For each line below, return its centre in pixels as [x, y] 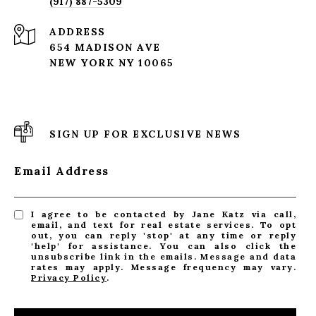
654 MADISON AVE [105, 48]
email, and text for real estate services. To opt [164, 225]
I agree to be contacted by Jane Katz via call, [164, 214]
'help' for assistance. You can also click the [164, 246]
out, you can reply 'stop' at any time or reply [164, 236]
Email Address [62, 171]
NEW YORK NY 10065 [112, 63]
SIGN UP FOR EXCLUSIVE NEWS [145, 134]
